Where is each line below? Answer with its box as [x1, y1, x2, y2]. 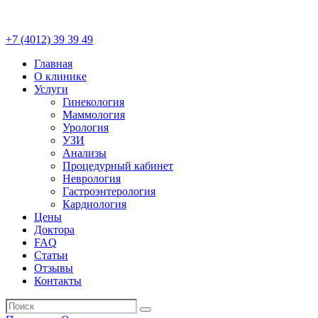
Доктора [34, 224, 75, 236]
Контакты [34, 275, 82, 287]
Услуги [34, 83, 68, 95]
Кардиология [62, 198, 126, 210]
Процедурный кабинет [62, 160, 173, 172]
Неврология [62, 172, 121, 185]
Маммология [62, 109, 125, 121]
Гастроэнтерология [62, 185, 155, 197]
